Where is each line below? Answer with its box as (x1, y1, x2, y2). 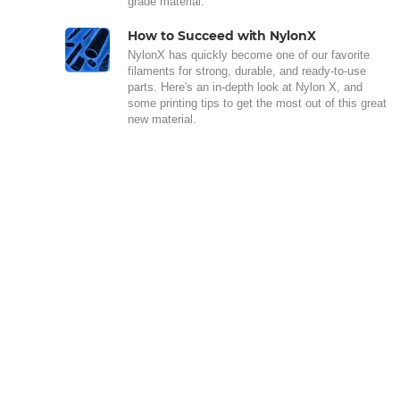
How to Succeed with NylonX (128, 27, 317, 44)
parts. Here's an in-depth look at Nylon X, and (128, 79, 362, 94)
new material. (128, 112, 196, 126)
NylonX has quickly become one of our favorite (128, 47, 370, 62)
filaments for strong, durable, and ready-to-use (128, 63, 366, 78)
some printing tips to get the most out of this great (128, 96, 387, 110)
